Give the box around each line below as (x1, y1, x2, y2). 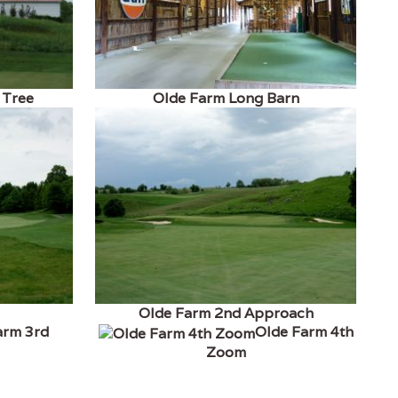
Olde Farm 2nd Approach (138, 303, 314, 322)
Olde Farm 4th (254, 322, 354, 341)
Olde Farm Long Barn (152, 89, 299, 108)
